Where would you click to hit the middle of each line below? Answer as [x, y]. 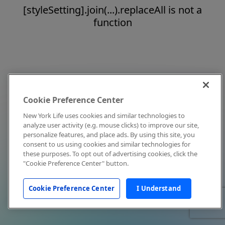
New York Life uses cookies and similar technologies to [104, 116]
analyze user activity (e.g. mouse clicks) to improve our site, [111, 125]
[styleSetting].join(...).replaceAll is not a [113, 10]
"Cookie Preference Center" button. [76, 163]
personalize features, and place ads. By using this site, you [109, 135]
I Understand [159, 188]
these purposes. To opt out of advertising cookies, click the [110, 154]
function [113, 22]
